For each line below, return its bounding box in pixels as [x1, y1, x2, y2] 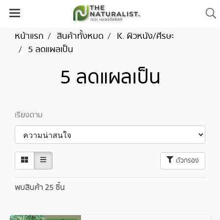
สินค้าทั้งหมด [57, 30, 104, 43]
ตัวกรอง [176, 155, 199, 165]
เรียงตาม [15, 110, 45, 121]
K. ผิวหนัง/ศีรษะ [117, 30, 174, 43]
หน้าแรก [15, 30, 44, 43]
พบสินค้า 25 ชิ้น [15, 182, 65, 193]
